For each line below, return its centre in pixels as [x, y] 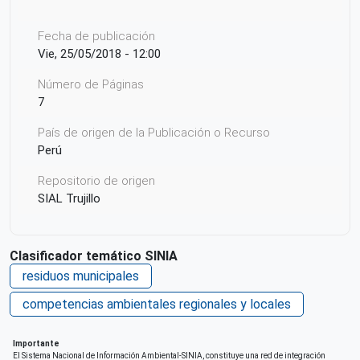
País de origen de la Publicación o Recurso [154, 132]
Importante [36, 343]
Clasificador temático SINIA [94, 256]
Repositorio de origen [96, 180]
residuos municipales [81, 276]
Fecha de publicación [96, 36]
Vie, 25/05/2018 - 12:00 [99, 53]
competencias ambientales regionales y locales [157, 304]
